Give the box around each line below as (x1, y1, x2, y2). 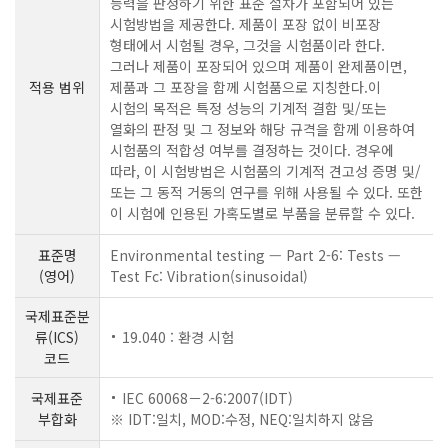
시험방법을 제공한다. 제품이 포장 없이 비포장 (110, 14, 381, 34)
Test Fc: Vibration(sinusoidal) (110, 266, 308, 286)
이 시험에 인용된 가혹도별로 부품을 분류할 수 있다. (110, 203, 415, 223)
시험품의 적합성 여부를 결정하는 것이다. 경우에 (110, 140, 394, 160)
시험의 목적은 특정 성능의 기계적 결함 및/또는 (110, 98, 387, 118)
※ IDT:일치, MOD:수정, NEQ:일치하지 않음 (110, 409, 374, 429)
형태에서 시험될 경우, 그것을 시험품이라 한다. (110, 35, 385, 55)
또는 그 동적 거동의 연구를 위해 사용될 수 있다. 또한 (110, 182, 423, 202)
